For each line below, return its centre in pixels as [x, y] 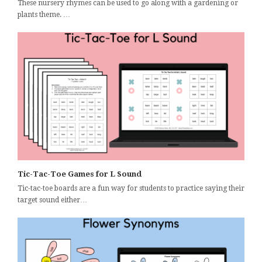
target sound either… [52, 200]
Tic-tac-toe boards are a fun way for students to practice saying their [131, 188]
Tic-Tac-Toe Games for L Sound [80, 174]
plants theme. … [44, 15]
